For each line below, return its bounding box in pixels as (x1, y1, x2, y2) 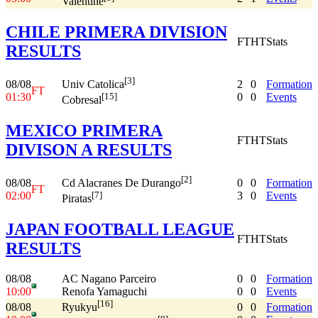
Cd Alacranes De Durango (62, 177, 181, 190)
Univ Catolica (62, 78, 124, 91)
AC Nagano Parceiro (62, 272, 156, 285)
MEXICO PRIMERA (6, 121, 163, 140)
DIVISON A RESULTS (6, 140, 172, 159)
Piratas (62, 192, 92, 205)
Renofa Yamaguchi (62, 285, 147, 297)
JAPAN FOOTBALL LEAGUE (6, 219, 234, 238)
